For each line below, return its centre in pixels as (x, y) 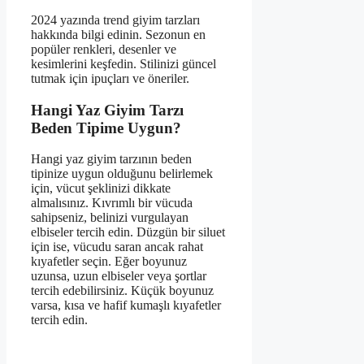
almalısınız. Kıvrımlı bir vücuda (112, 203)
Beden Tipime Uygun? (106, 128)
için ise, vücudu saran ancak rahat (117, 247)
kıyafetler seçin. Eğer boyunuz (109, 262)
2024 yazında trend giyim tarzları (115, 19)
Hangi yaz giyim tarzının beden (111, 159)
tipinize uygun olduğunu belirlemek (122, 174)
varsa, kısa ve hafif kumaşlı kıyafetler (126, 305)
